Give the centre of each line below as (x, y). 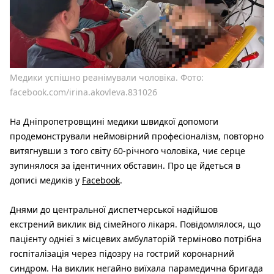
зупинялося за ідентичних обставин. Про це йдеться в (125, 165)
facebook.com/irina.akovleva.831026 (83, 92)
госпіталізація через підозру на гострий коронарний (122, 253)
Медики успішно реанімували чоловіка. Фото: (107, 77)
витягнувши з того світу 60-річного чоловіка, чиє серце (128, 150)
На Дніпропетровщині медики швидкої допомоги (114, 121)
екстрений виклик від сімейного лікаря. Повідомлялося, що (135, 224)
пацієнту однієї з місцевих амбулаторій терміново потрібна (136, 239)
